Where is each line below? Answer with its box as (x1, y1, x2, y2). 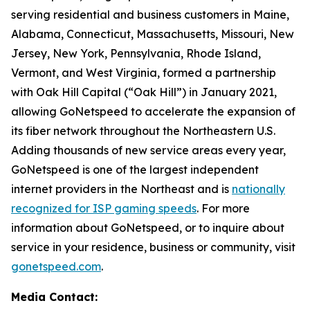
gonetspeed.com (11, 259, 101, 273)
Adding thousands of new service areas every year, (11, 143, 286, 157)
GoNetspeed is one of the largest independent (11, 163, 259, 176)
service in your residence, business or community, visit (11, 240, 295, 254)
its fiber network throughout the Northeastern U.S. (11, 124, 275, 138)
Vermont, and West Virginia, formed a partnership (11, 66, 276, 80)
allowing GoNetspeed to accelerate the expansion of (11, 104, 295, 118)
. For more (197, 201, 250, 215)
